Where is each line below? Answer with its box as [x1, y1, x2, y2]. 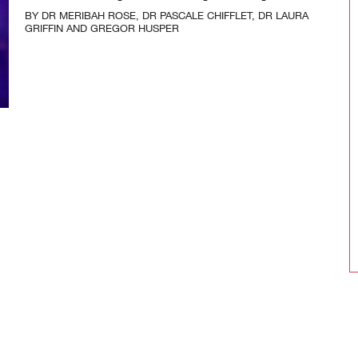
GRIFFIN [24, 22, 63, 34]
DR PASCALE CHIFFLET [141, 10, 252, 22]
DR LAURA [257, 10, 308, 22]
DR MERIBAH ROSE [41, 10, 136, 22]
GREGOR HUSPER [89, 22, 179, 34]
